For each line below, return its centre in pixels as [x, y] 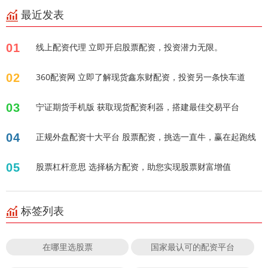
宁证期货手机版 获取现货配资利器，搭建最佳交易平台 [138, 106]
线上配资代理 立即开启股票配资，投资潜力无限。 [129, 47]
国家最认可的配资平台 [193, 246]
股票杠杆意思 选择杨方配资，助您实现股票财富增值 [133, 166]
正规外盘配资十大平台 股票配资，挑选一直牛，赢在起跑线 [146, 136]
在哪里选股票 [67, 246]
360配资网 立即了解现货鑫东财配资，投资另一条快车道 [141, 77]
